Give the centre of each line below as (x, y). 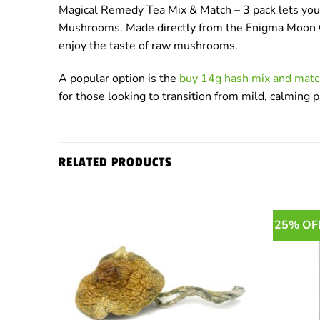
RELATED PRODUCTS (115, 162)
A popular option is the (119, 78)
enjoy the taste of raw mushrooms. (148, 46)
